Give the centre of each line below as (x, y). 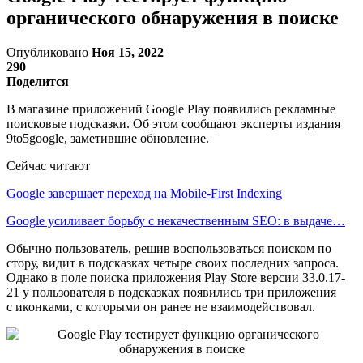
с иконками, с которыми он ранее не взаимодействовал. (161, 306)
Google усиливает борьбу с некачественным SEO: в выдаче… (176, 220)
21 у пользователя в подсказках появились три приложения (171, 292)
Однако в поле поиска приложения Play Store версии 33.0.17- (176, 277)
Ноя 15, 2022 (128, 52)
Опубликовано (49, 52)
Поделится (38, 81)
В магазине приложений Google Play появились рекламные (171, 109)
